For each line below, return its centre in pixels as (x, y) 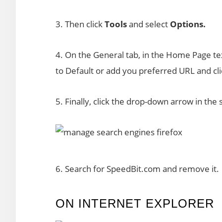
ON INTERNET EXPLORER (135, 203)
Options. (188, 24)
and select (148, 24)
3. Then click (80, 24)
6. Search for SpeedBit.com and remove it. (137, 169)
